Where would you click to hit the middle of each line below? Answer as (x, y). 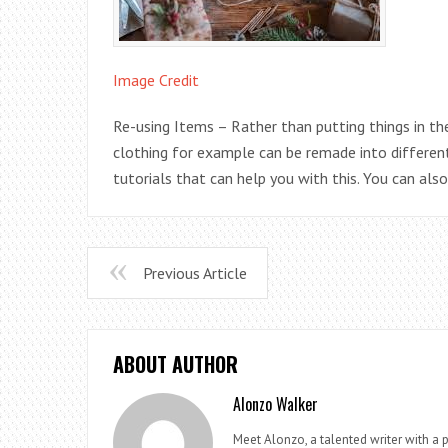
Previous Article (195, 273)
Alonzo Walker (275, 404)
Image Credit (156, 80)
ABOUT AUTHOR (175, 364)
